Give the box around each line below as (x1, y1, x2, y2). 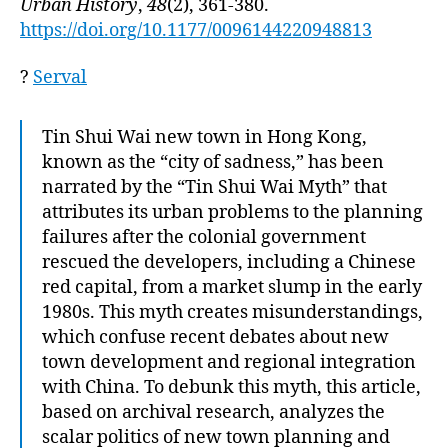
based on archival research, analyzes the (42, 401, 385, 424)
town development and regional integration (42, 351, 416, 374)
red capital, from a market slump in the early (42, 276, 422, 299)
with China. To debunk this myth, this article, (42, 376, 421, 399)
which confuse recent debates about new (42, 326, 389, 349)
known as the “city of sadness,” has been (42, 151, 384, 174)
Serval (33, 66, 87, 89)
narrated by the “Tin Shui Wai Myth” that (42, 176, 387, 199)
